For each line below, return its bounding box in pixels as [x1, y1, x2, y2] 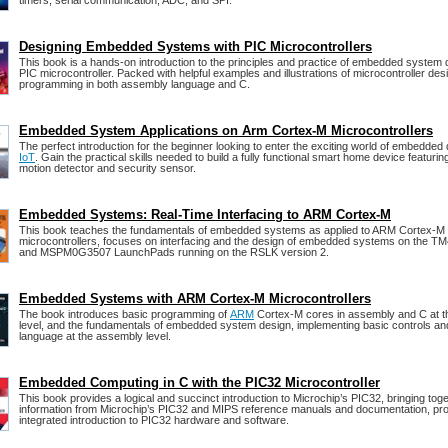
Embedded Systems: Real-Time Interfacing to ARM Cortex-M [19, 207, 391, 223]
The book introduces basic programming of [19, 308, 230, 321]
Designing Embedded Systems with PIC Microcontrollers [19, 39, 372, 55]
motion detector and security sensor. [19, 162, 196, 175]
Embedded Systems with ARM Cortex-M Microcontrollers [19, 291, 371, 307]
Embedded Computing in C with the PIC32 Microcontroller [19, 375, 380, 391]
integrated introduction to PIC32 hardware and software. [19, 414, 289, 427]
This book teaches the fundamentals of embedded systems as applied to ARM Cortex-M [19, 224, 445, 237]
